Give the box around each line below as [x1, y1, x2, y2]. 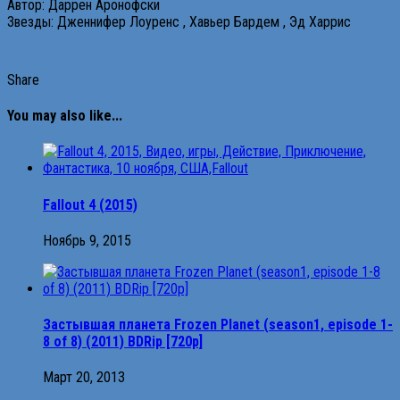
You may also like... [7, 107, 122, 125]
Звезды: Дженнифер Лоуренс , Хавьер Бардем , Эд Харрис [7, 12, 351, 30]
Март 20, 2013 [43, 369, 125, 387]
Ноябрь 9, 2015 [43, 231, 131, 249]
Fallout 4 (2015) [43, 196, 137, 213]
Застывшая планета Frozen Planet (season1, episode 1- [43, 316, 393, 334]
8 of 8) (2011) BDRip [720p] [43, 333, 203, 351]
